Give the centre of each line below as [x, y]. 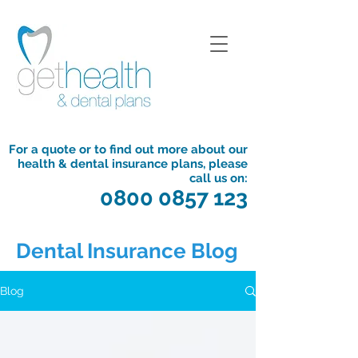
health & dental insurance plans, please [133, 164]
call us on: [219, 178]
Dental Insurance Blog [127, 251]
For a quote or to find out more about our [128, 149]
